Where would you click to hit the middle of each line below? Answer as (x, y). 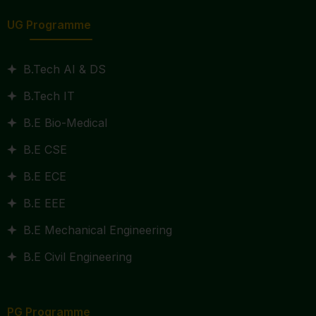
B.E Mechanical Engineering (97, 230)
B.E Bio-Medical (65, 123)
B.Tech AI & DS (64, 69)
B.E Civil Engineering (77, 257)
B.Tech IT (49, 96)
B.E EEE (44, 203)
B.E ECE (44, 177)
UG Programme (49, 25)
